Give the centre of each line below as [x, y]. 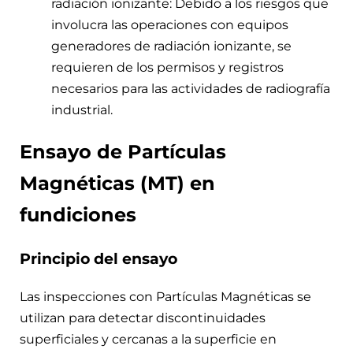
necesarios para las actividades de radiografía [191, 88]
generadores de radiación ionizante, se [171, 46]
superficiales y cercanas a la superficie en [148, 339]
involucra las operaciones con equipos [170, 24]
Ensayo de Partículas [123, 151]
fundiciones [78, 214]
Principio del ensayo [98, 258]
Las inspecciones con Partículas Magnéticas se [165, 296]
